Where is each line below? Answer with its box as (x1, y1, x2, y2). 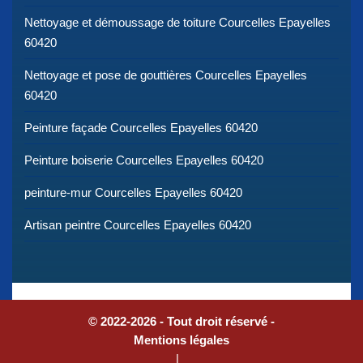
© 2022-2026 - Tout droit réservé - (88, 314, 275, 328)
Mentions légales (134, 332, 229, 347)
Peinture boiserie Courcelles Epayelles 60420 (24, 152, 263, 167)
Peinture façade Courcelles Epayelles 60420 (24, 120, 258, 135)
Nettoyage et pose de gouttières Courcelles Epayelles (24, 67, 307, 82)
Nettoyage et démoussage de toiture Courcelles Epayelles (24, 15, 331, 29)
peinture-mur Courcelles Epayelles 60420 (24, 185, 242, 199)
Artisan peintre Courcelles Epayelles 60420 (24, 217, 251, 232)
